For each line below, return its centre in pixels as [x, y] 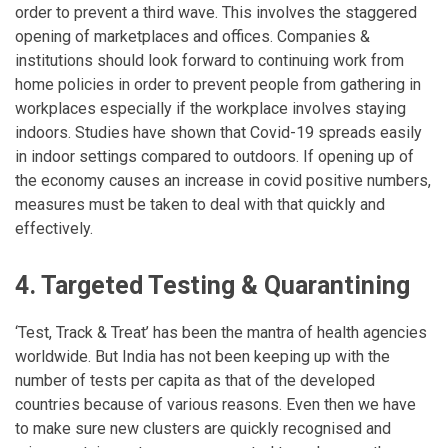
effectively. [54, 228]
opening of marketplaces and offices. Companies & [192, 36]
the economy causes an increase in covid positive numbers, [223, 180]
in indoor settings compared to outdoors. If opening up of [214, 156]
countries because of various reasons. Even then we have [215, 404]
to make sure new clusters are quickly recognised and [203, 428]
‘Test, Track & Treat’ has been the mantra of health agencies [221, 332]
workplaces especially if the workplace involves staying [210, 108]
